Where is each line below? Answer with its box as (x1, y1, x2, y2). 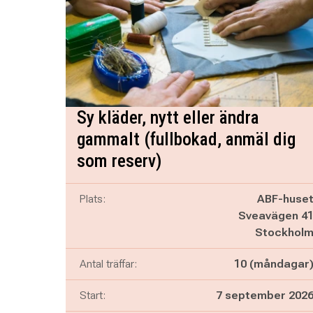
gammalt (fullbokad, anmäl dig (76, 129, 296, 150)
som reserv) (76, 150, 162, 171)
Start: (79, 289, 105, 302)
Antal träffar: (79, 257, 137, 270)
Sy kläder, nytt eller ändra (76, 107, 259, 128)
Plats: (79, 192, 105, 205)
